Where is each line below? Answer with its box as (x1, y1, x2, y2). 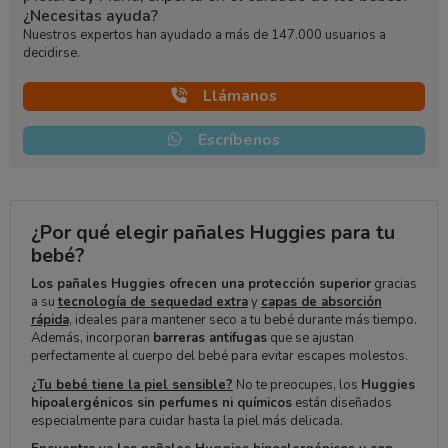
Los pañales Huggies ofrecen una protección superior (30, 275, 371, 294)
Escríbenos (198, 129, 281, 152)
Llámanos (203, 85, 278, 108)
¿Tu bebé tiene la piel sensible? (30, 375, 233, 394)
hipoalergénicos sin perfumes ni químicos (30, 393, 292, 412)
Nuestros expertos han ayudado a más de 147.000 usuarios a (22, 26, 386, 45)
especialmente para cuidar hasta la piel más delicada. (30, 411, 343, 430)
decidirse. (22, 44, 80, 63)
